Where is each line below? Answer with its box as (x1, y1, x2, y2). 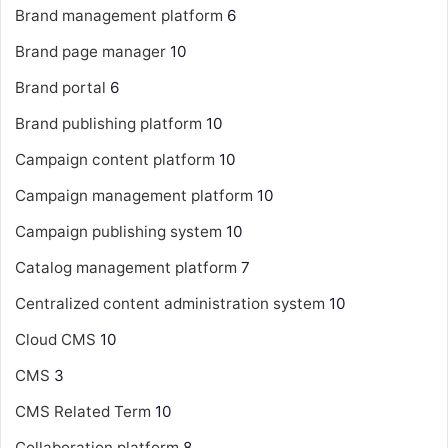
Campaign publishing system (15, 221, 222, 241)
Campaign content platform (15, 149, 215, 169)
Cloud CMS (15, 329, 96, 349)
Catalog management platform (15, 257, 237, 277)
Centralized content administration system (15, 293, 325, 313)
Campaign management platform (15, 185, 253, 205)
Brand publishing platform (15, 113, 202, 133)
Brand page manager (15, 41, 166, 61)
